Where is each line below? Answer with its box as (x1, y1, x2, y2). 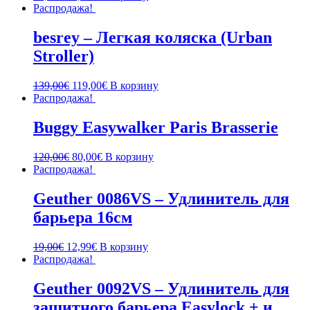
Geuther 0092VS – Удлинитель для (33, 279, 289, 298)
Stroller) (33, 47, 94, 66)
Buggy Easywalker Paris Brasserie (33, 118, 278, 137)
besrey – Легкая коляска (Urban (33, 28, 272, 47)
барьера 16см (33, 208, 132, 226)
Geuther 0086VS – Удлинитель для (33, 189, 289, 208)
